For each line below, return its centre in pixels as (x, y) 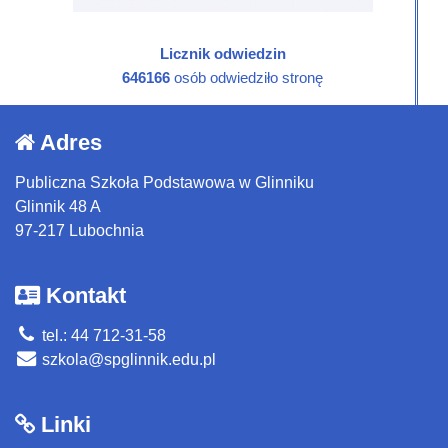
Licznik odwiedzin (222, 54)
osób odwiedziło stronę (246, 78)
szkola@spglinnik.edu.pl (127, 360)
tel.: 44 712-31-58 (102, 336)
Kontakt (83, 296)
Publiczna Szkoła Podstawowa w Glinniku (164, 183)
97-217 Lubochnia (79, 231)
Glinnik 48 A (58, 207)
